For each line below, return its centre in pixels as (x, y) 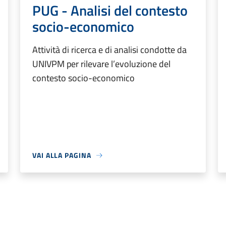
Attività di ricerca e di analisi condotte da (109, 50)
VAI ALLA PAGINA (62, 155)
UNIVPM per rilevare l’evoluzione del (101, 64)
